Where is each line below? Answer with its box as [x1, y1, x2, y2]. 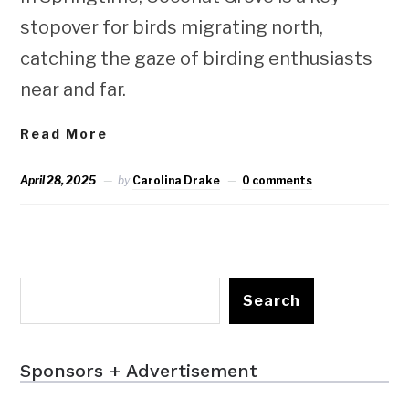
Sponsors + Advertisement [20, 359, 258, 382]
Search [243, 291, 301, 309]
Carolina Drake [132, 173, 221, 187]
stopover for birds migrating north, [20, 16, 324, 38]
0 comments [242, 173, 313, 187]
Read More [20, 125, 109, 142]
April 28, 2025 [20, 173, 97, 187]
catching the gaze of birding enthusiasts [20, 47, 373, 69]
